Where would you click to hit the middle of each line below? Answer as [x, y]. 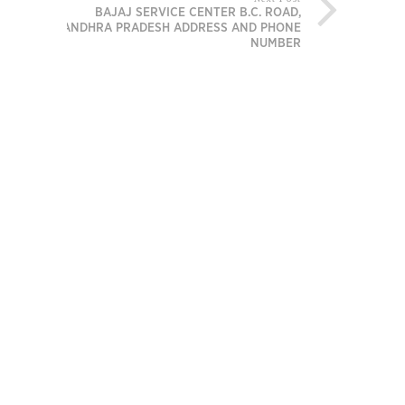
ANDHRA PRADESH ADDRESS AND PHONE [182, 28]
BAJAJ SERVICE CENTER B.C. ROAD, [198, 13]
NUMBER [276, 44]
